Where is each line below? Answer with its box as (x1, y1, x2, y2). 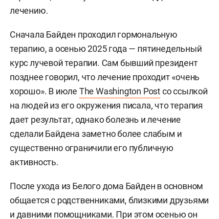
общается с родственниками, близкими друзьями (10, 195, 209, 206)
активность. (10, 157, 59, 168)
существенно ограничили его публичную (10, 143, 174, 153)
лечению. (10, 5, 48, 16)
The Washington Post (79, 86, 161, 97)
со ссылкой (160, 86, 208, 97)
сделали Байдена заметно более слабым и (10, 129, 182, 139)
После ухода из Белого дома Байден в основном (10, 181, 203, 192)
